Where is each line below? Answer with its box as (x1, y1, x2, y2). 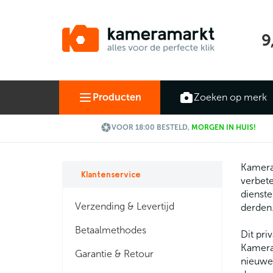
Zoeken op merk (194, 92, 267, 102)
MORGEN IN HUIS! (191, 123, 256, 132)
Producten (93, 92, 141, 102)
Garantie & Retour (75, 249, 154, 259)
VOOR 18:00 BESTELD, (111, 123, 191, 132)
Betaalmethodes (75, 225, 146, 235)
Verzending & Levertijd (75, 201, 174, 211)
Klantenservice (81, 169, 141, 179)
